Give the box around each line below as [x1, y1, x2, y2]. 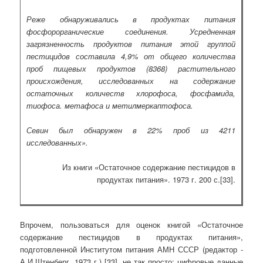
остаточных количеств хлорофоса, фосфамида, [26, 87, 235, 99]
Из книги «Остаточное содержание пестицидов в [62, 161, 235, 173]
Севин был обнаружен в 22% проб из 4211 [26, 124, 235, 136]
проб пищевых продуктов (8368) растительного [26, 63, 235, 75]
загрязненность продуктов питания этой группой [26, 38, 235, 50]
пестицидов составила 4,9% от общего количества [26, 50, 235, 62]
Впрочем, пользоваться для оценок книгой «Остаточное [20, 218, 243, 230]
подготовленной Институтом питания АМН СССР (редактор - [20, 243, 243, 255]
